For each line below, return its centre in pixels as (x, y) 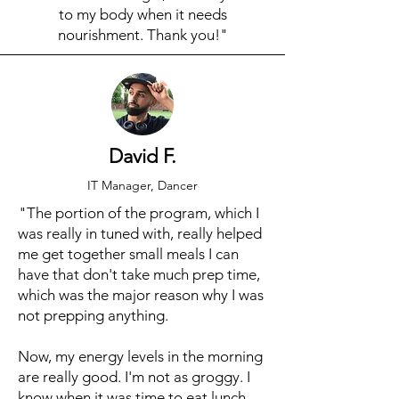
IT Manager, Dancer (142, 185)
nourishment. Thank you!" (142, 35)
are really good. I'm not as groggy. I (134, 377)
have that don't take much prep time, (139, 274)
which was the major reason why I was (141, 295)
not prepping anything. (93, 315)
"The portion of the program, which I (138, 213)
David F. (142, 156)
